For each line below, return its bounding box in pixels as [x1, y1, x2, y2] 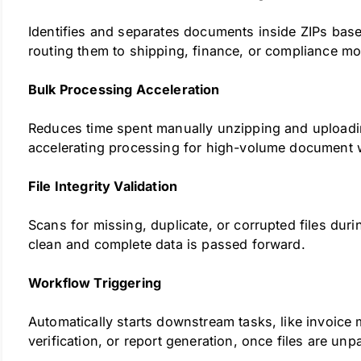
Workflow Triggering [28, 275, 162, 291]
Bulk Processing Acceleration [28, 81, 220, 98]
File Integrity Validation [28, 178, 178, 194]
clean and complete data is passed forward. [28, 236, 305, 252]
